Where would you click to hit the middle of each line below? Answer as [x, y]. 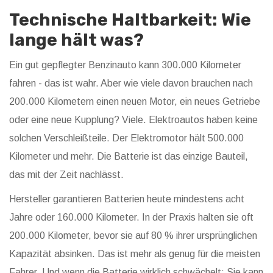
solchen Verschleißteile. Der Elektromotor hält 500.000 [126, 138]
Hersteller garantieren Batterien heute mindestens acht [127, 199]
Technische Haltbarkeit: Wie [130, 20]
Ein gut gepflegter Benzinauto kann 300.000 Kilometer [125, 65]
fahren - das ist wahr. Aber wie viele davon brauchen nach [131, 83]
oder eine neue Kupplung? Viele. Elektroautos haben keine [133, 120]
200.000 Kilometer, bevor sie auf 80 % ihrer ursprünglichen [133, 236]
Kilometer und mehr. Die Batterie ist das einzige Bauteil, [129, 157]
